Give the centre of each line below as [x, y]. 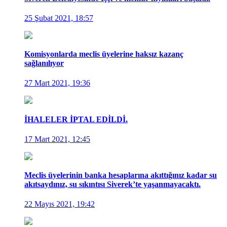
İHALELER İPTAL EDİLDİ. [76, 119]
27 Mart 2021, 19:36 [57, 83]
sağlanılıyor [44, 63]
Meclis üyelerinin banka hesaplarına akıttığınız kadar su [121, 175]
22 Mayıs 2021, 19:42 [60, 204]
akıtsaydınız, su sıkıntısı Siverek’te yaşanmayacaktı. [112, 184]
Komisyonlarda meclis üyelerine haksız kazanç [104, 54]
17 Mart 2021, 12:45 [57, 139]
